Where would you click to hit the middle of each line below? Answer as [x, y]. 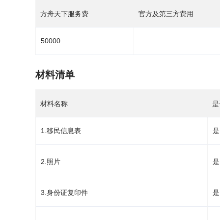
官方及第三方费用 [166, 14]
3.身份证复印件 [64, 192]
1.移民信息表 [61, 131]
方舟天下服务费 [64, 14]
